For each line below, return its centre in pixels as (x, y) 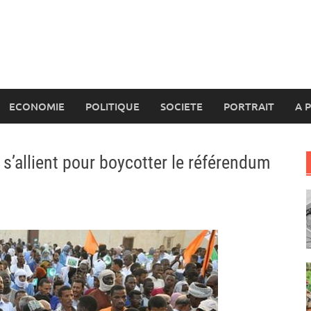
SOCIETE (182, 106)
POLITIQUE (112, 106)
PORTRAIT (249, 106)
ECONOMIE (37, 106)
